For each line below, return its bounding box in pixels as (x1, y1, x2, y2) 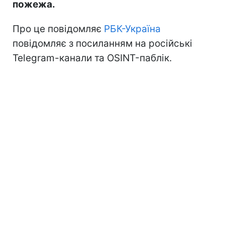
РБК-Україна (104, 23, 161, 35)
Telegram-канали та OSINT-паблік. (13, 52, 172, 64)
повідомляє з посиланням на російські (13, 37, 192, 49)
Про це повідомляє (13, 23, 104, 35)
